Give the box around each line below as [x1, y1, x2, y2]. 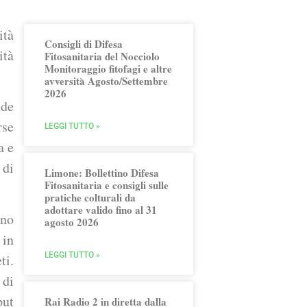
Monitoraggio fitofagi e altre [45, 61, 173, 76]
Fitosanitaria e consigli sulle [45, 177, 169, 193]
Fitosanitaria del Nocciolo [45, 49, 160, 64]
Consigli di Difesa [45, 36, 123, 51]
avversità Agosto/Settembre [45, 73, 169, 88]
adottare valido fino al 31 [45, 202, 158, 217]
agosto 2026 [45, 214, 99, 230]
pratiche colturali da [45, 190, 136, 205]
